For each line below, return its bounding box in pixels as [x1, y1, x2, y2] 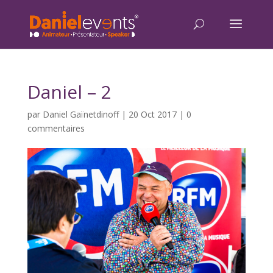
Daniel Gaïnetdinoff [42, 108, 119, 120]
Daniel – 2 [27, 79, 112, 104]
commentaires [27, 122, 85, 134]
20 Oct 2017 [128, 108, 177, 120]
